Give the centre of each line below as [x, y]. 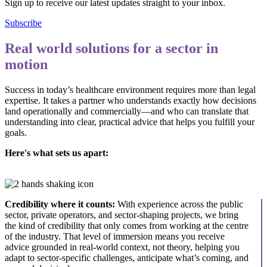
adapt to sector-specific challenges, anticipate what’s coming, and [127, 257]
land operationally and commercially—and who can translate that [127, 111]
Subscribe [23, 23]
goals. [16, 132]
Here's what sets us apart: [57, 153]
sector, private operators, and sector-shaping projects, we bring [122, 215]
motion [26, 64]
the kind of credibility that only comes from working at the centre [127, 225]
